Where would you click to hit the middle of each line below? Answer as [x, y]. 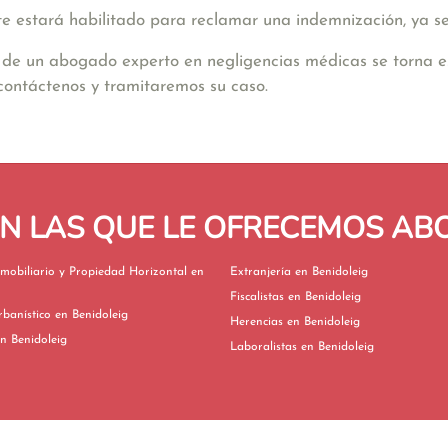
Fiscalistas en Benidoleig [324, 297]
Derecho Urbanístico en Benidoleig [91, 315]
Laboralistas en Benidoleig [337, 347]
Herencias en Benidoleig [323, 322]
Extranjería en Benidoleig [331, 272]
